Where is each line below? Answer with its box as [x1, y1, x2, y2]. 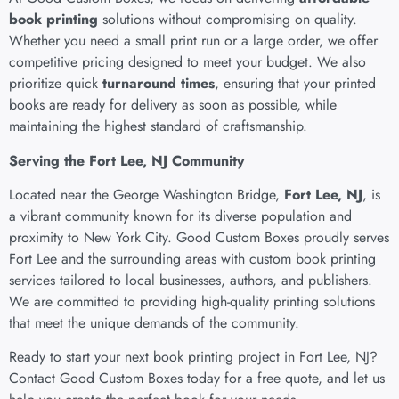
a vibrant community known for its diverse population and [9, 205, 352, 226]
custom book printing [249, 248, 376, 269]
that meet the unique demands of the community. [9, 312, 299, 333]
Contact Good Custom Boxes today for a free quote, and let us [9, 368, 385, 389]
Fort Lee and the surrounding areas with [9, 248, 249, 269]
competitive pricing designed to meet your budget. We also [9, 52, 366, 73]
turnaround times [102, 73, 215, 94]
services [9, 269, 55, 290]
